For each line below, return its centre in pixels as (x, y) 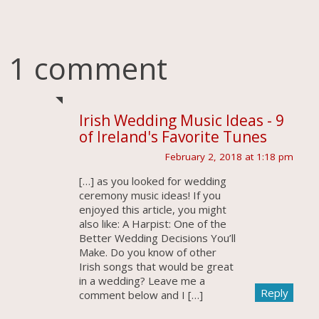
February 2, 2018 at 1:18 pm (230, 156)
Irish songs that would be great (156, 266)
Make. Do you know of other (147, 252)
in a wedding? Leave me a (142, 280)
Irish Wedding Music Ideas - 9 (181, 121)
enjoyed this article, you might (152, 209)
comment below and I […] (141, 294)
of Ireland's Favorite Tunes (173, 137)
